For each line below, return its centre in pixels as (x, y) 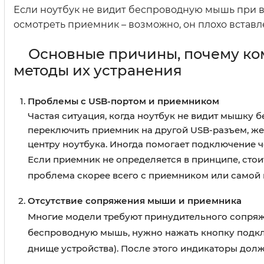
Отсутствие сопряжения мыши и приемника (135, 201)
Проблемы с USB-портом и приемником (123, 101)
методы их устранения (98, 71)
